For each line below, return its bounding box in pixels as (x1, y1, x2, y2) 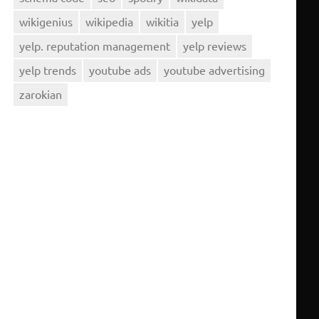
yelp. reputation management (19, 38, 171, 53)
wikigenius (19, 14, 73, 28)
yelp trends (19, 62, 77, 77)
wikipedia (85, 14, 134, 28)
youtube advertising (164, 62, 266, 77)
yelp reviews (183, 38, 247, 53)
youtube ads (89, 62, 152, 77)
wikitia (146, 14, 179, 28)
